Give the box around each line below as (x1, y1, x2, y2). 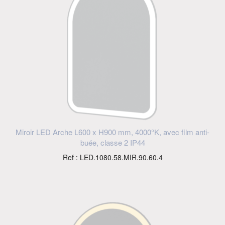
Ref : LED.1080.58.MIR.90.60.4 (62, 152, 163, 163)
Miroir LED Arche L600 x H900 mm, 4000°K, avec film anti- (16, 127, 209, 138)
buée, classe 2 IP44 (80, 137, 145, 148)
